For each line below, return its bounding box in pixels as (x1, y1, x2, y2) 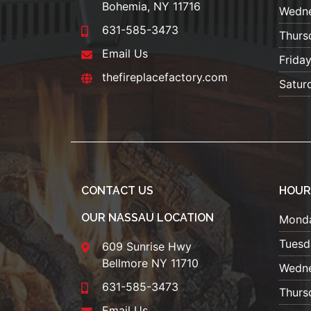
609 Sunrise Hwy (102, 239, 192, 254)
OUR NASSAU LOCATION (81, 211, 214, 225)
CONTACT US (81, 184, 153, 198)
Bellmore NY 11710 (102, 256, 199, 271)
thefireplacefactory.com (102, 70, 228, 85)
